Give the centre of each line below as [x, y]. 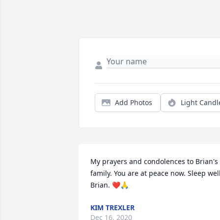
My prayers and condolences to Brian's [154, 162]
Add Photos [134, 103]
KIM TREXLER [112, 208]
